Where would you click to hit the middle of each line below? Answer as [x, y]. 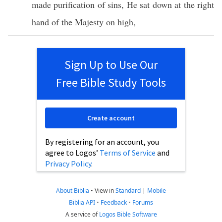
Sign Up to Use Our [111, 65]
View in [105, 191]
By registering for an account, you [102, 142]
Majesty [89, 22]
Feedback [114, 202]
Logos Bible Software [128, 214]
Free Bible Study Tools [111, 83]
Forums [143, 202]
